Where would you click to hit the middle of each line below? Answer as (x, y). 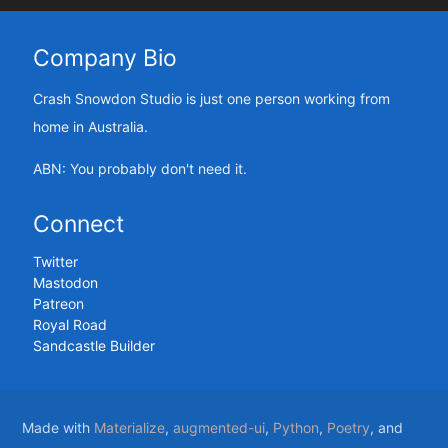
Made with (58, 428)
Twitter (55, 262)
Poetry (349, 428)
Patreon (58, 304)
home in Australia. (90, 126)
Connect (78, 224)
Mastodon (65, 283)
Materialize (130, 428)
